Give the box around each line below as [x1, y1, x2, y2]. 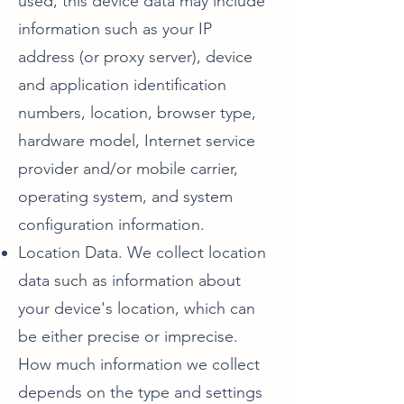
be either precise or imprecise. [18, 326, 238, 346]
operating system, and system [18, 187, 233, 207]
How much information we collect [18, 354, 260, 374]
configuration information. [18, 215, 205, 234]
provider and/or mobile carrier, [18, 159, 238, 179]
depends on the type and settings [18, 382, 262, 402]
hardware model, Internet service [18, 131, 255, 151]
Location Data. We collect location [18, 243, 266, 262]
